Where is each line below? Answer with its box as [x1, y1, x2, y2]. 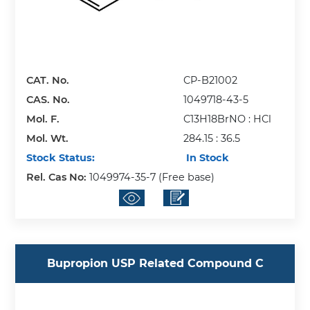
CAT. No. [26, 74, 70, 87]
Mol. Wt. [26, 132, 69, 145]
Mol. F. [26, 113, 60, 126]
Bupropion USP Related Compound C [46, 257, 264, 271]
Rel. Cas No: [26, 171, 90, 184]
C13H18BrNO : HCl [183, 113, 272, 126]
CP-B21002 [183, 74, 238, 87]
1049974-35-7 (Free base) [89, 171, 215, 184]
